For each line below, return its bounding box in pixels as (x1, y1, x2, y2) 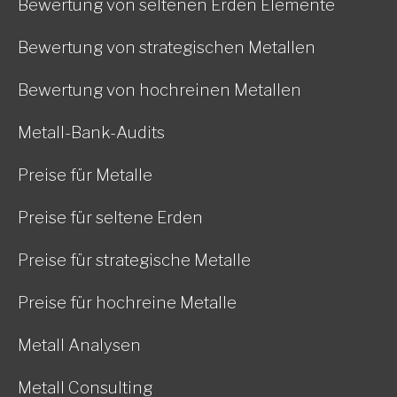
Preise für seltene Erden (18, 207, 203, 228)
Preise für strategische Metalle (18, 250, 251, 270)
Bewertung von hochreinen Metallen (18, 80, 301, 100)
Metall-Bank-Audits (18, 122, 165, 143)
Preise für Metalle (18, 165, 152, 185)
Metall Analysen (18, 335, 141, 355)
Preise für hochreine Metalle (18, 292, 237, 313)
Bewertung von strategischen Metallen (18, 37, 315, 58)
